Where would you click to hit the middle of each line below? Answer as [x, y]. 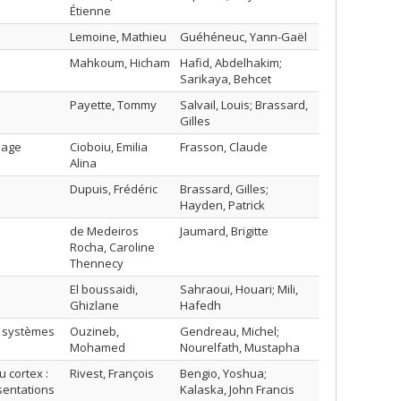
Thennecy [97, 263]
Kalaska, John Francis [237, 389]
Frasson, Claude [224, 147]
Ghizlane [94, 305]
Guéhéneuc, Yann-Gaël [243, 37]
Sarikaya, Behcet [226, 79]
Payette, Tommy [113, 105]
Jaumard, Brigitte [224, 231]
